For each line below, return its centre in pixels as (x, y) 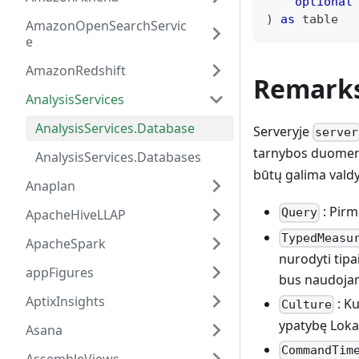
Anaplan (50, 186)
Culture (307, 305)
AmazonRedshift (76, 71)
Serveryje (283, 132)
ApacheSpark (66, 244)
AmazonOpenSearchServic (106, 26)
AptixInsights (65, 301)
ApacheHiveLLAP (76, 215)
